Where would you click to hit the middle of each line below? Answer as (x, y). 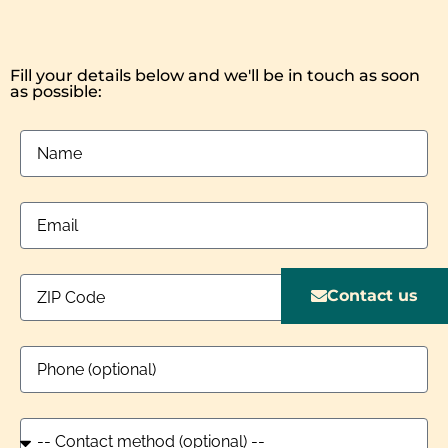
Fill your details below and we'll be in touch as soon (215, 76)
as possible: (56, 92)
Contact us (372, 296)
